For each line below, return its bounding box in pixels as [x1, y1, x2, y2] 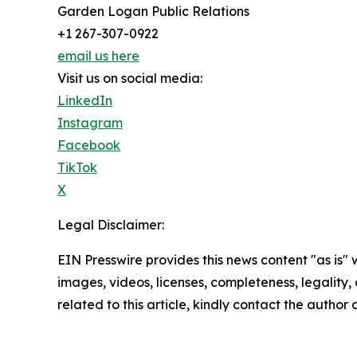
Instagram [57, 115, 123, 131]
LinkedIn [57, 92, 112, 109]
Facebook [57, 137, 120, 154]
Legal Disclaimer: [57, 217, 164, 233]
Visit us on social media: [57, 70, 202, 87]
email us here [57, 48, 139, 65]
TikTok [57, 159, 97, 176]
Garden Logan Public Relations [57, 3, 249, 20]
